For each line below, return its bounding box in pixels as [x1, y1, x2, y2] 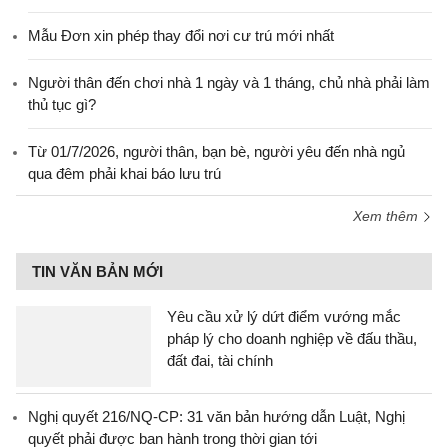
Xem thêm [353, 208, 422, 224]
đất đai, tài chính [167, 352, 273, 369]
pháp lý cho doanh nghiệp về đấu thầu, [167, 330, 417, 347]
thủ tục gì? [28, 96, 96, 113]
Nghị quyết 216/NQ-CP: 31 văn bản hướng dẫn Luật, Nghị [28, 408, 405, 425]
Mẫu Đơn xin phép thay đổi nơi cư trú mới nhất [28, 27, 334, 44]
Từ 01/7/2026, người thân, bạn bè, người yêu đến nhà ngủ [28, 143, 405, 160]
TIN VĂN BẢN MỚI [32, 263, 163, 280]
